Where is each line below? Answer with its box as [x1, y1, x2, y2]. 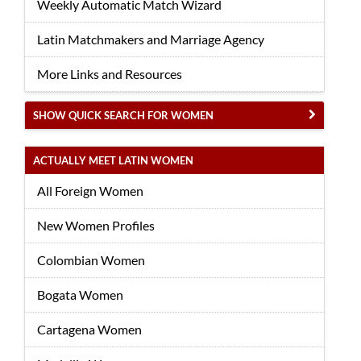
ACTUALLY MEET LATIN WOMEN [33, 154, 193, 167]
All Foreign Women [37, 183, 143, 198]
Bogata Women [37, 287, 123, 302]
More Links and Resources [37, 66, 182, 81]
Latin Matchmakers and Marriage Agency [37, 31, 264, 47]
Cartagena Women [37, 322, 142, 337]
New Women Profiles [37, 218, 155, 233]
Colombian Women [37, 252, 145, 268]
